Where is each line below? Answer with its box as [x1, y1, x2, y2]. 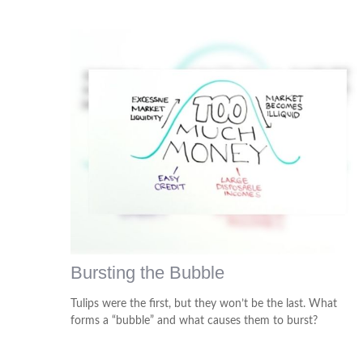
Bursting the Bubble [70, 263, 224, 284]
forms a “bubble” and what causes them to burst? [70, 315, 318, 327]
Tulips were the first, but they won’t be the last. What [70, 298, 337, 310]
